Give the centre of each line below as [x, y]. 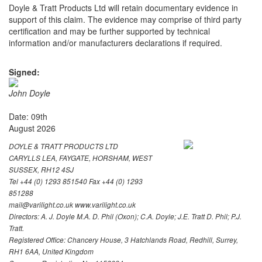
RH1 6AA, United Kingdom [51, 251]
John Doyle [30, 93]
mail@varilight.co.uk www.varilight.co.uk [72, 204]
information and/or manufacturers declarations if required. [116, 42]
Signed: [24, 72]
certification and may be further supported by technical [109, 31]
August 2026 [32, 128]
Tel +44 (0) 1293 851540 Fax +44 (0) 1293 [76, 181]
